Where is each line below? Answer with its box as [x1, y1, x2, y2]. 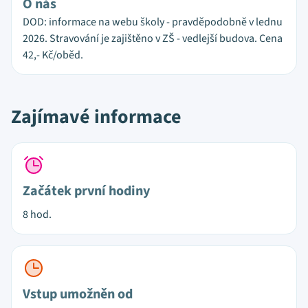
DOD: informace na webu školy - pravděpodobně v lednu [23, 14, 283, 30]
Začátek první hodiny [23, 181, 150, 201]
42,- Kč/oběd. [23, 47, 83, 63]
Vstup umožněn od [23, 285, 133, 304]
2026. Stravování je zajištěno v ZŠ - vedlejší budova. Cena [23, 31, 283, 46]
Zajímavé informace [11, 103, 181, 131]
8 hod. [23, 207, 52, 222]
